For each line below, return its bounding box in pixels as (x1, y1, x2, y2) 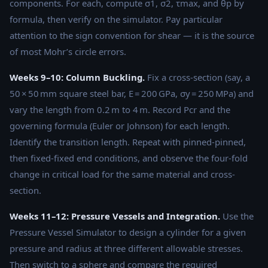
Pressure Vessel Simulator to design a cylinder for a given (10, 226, 246, 238)
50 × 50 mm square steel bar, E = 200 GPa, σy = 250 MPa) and (10, 87, 254, 99)
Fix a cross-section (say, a (145, 71, 250, 83)
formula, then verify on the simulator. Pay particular (10, 13, 223, 25)
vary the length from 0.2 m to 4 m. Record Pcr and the (10, 103, 230, 115)
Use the (220, 209, 254, 222)
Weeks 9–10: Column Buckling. (10, 71, 145, 83)
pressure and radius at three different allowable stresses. (10, 242, 243, 254)
